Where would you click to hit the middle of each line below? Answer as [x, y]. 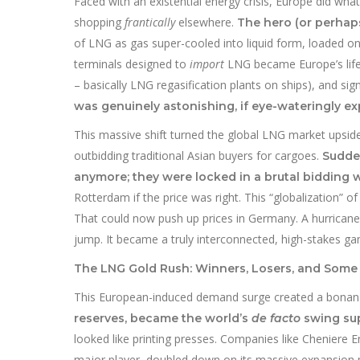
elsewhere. [206, 22]
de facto [276, 318]
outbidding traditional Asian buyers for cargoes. [198, 155]
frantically [150, 22]
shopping [99, 22]
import [207, 63]
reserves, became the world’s [163, 318]
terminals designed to [132, 63]
